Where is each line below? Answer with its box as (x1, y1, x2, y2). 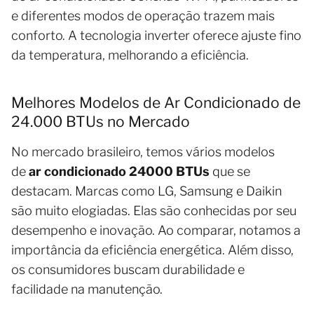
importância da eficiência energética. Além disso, (11, 243, 294, 258)
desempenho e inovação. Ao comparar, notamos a (11, 223, 301, 238)
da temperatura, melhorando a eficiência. (11, 48, 249, 63)
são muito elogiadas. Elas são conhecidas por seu (11, 203, 296, 219)
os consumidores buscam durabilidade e (11, 262, 245, 278)
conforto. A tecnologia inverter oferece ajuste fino (11, 28, 301, 43)
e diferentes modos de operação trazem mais (11, 8, 275, 24)
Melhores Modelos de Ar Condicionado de (11, 94, 301, 112)
